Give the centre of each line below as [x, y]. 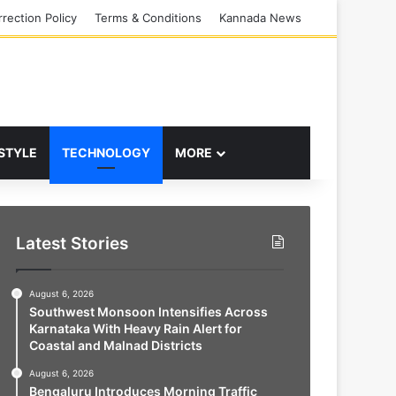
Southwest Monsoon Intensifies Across [148, 312]
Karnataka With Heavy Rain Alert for [135, 328]
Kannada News [260, 18]
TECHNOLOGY [106, 152]
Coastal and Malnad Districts [115, 345]
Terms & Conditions [148, 18]
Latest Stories [72, 244]
